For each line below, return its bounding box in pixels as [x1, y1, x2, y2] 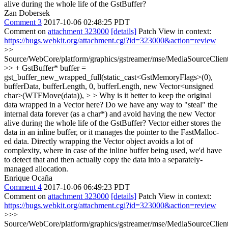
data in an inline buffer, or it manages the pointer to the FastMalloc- [4, 127, 219, 136]
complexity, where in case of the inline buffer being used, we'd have [4, 146, 222, 155]
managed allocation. [4, 164, 68, 173]
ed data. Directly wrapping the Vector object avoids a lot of [4, 136, 193, 146]
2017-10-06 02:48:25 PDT [44, 17, 130, 26]
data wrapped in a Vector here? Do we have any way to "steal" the [4, 100, 217, 109]
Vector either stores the [146, 118, 221, 127]
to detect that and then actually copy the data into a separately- [4, 155, 203, 164]
